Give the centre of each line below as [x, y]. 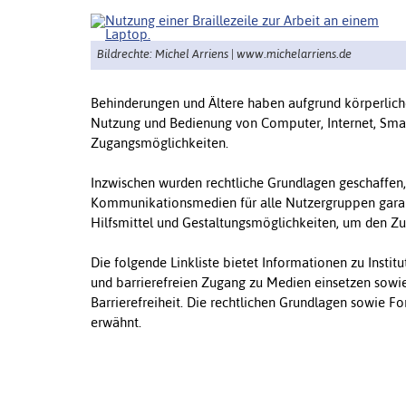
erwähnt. [116, 322]
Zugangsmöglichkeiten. [159, 142]
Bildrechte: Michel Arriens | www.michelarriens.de [224, 54]
